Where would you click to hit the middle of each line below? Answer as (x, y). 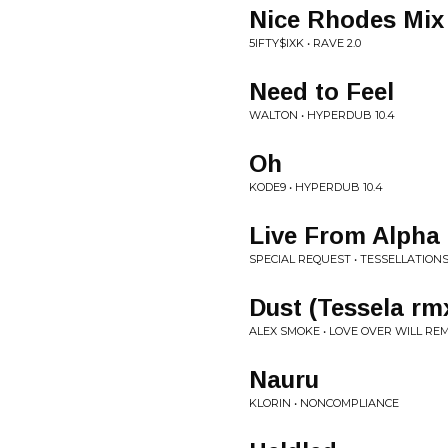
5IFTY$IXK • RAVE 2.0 (305, 43)
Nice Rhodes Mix (346, 19)
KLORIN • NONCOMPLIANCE (324, 403)
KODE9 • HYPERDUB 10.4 (316, 187)
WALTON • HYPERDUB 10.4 (322, 115)
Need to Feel (321, 91)
